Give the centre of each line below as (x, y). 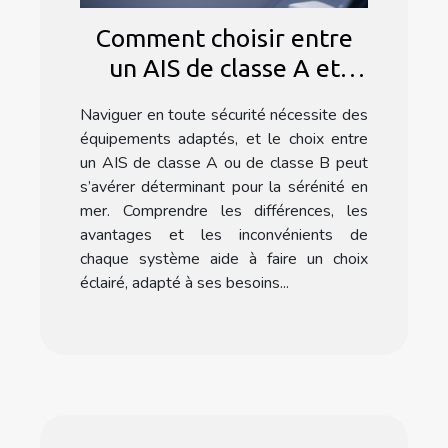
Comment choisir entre (224, 38)
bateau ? (224, 128)
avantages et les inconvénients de (224, 235)
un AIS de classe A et (224, 68)
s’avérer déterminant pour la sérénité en (224, 187)
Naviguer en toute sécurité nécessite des (224, 115)
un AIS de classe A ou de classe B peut (224, 163)
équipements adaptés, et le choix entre (224, 139)
